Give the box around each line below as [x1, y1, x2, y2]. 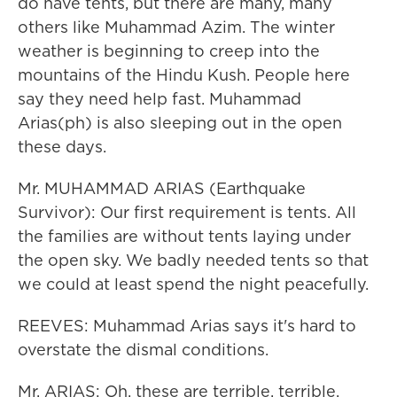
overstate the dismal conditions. [18, 339, 269, 361]
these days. [18, 136, 106, 158]
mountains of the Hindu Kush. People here [18, 64, 350, 86]
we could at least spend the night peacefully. [18, 273, 369, 295]
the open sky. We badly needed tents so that [18, 249, 369, 271]
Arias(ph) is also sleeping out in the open [18, 112, 342, 134]
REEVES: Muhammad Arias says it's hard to [18, 315, 356, 337]
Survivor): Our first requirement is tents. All [18, 201, 356, 223]
